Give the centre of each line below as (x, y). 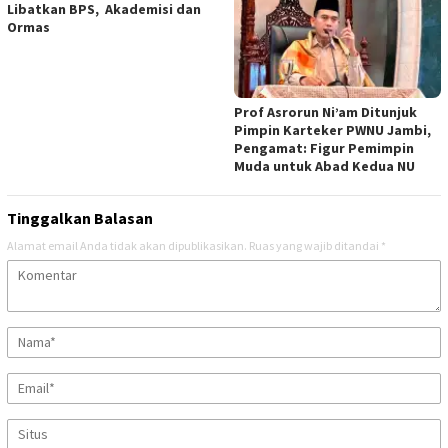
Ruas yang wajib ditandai (315, 245)
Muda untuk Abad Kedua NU (324, 165)
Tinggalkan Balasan (80, 217)
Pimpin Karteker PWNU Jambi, (332, 129)
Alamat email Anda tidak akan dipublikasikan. (127, 245)
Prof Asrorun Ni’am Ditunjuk (325, 111)
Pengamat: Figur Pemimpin (324, 147)
